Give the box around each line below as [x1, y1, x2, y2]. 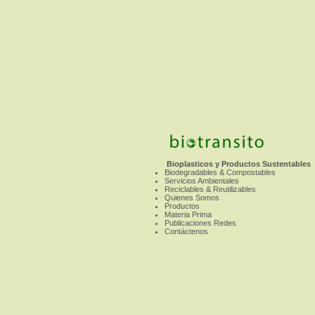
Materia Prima [165, 210, 212, 219]
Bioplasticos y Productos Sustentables [165, 160, 311, 168]
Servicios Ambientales [165, 176, 239, 185]
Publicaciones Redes [165, 219, 236, 227]
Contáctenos [165, 227, 208, 236]
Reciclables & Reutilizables [165, 185, 256, 193]
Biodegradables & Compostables [165, 168, 276, 176]
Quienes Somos [165, 193, 219, 202]
